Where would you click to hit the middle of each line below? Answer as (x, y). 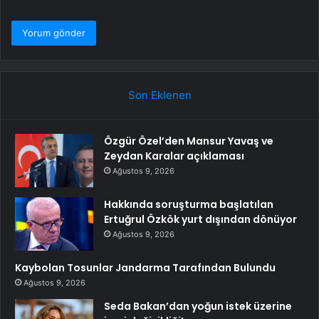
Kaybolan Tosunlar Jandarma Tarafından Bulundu (145, 268)
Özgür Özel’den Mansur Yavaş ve (189, 141)
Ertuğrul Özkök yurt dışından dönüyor (200, 220)
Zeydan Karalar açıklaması (174, 156)
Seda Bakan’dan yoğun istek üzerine (198, 307)
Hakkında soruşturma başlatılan (189, 205)
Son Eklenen (159, 95)
